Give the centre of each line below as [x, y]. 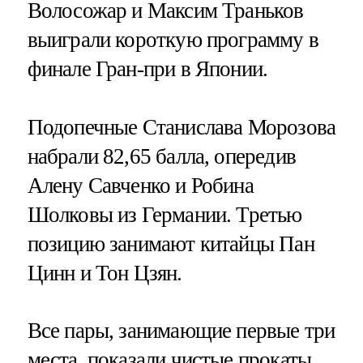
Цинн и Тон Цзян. [105, 273]
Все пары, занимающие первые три [181, 330]
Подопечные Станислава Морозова [181, 127]
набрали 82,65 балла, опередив [161, 156]
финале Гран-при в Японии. [147, 69]
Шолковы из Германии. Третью [164, 214]
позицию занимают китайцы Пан [171, 243]
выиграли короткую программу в [173, 40]
